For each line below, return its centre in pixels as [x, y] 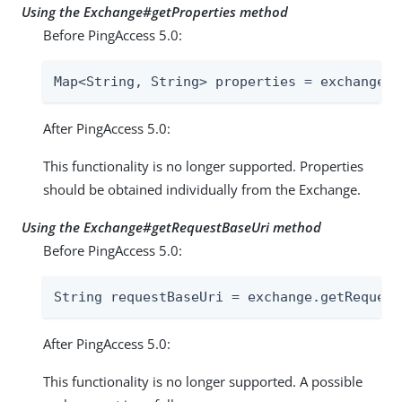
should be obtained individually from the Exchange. [202, 189]
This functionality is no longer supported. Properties [203, 166]
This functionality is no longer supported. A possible [203, 381]
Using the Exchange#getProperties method [155, 11]
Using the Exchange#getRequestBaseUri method [171, 227]
